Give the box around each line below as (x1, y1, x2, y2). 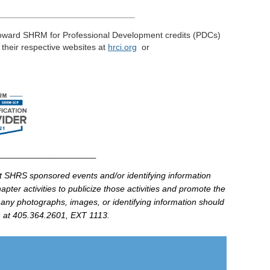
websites (63, 42, 96, 52)
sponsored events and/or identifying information (27, 170, 211, 180)
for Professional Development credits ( (48, 30, 196, 40)
